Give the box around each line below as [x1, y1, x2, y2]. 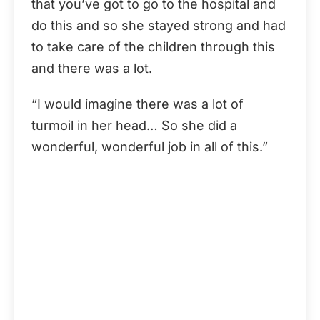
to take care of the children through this [31, 39, 275, 54]
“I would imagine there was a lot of [31, 96, 244, 111]
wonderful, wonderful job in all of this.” [31, 139, 268, 154]
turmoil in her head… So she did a [31, 118, 237, 133]
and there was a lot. [31, 61, 152, 76]
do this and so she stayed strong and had [31, 18, 286, 33]
